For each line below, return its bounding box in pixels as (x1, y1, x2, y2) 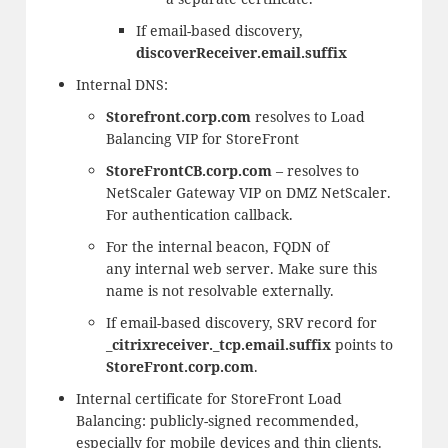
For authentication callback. (105, 205, 293, 225)
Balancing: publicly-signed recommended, (75, 411, 359, 431)
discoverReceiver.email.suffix (135, 43, 347, 63)
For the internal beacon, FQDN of (105, 237, 329, 257)
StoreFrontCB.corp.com (105, 161, 272, 181)
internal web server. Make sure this (134, 259, 377, 279)
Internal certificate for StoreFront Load (75, 389, 342, 409)
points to (330, 335, 393, 355)
